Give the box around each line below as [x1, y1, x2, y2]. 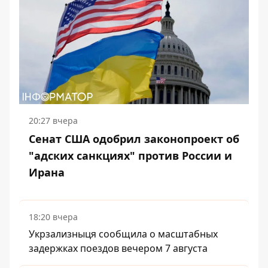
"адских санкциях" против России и [29, 148, 232, 163]
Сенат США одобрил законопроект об [29, 132, 239, 147]
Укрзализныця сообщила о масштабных [29, 227, 218, 241]
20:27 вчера [29, 115, 78, 127]
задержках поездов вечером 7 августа [29, 242, 208, 255]
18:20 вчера [29, 211, 78, 223]
